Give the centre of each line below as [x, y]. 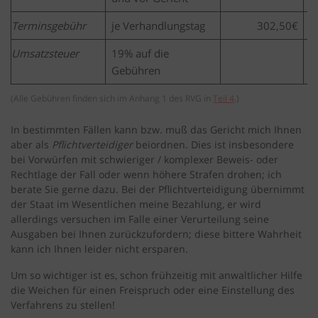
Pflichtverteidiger [94, 145]
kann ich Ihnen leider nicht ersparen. [99, 249]
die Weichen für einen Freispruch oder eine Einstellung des [153, 290]
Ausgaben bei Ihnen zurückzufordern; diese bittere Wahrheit [156, 234]
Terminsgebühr [50, 26]
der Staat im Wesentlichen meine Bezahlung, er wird [136, 204]
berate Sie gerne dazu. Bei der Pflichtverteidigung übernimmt [158, 190]
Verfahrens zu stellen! [63, 305]
